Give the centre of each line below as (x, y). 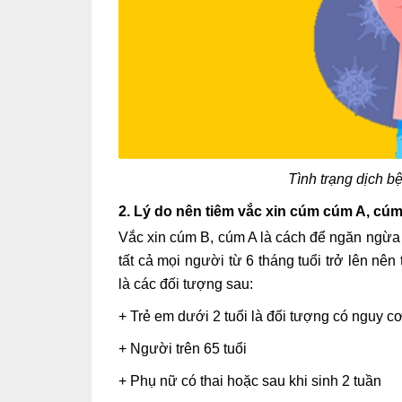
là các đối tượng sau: (186, 284)
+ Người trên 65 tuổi (183, 349)
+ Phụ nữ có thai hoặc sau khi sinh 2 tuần (250, 381)
